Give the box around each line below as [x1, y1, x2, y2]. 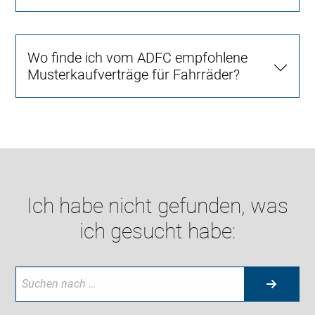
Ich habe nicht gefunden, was [27, 193, 288, 218]
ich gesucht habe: [79, 218, 236, 243]
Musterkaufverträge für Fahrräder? [27, 65, 240, 83]
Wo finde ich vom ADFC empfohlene [27, 49, 248, 66]
